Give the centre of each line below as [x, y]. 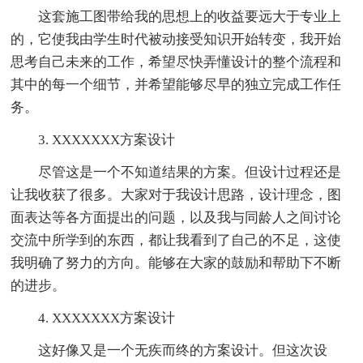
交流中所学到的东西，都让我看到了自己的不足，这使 [176, 240]
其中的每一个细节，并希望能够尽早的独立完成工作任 [176, 84]
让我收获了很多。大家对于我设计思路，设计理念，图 [176, 194]
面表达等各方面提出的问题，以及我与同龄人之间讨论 [176, 217]
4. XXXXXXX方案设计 [107, 318]
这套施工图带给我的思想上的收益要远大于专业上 [190, 16]
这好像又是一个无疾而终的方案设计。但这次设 [183, 350]
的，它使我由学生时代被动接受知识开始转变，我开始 [176, 39]
